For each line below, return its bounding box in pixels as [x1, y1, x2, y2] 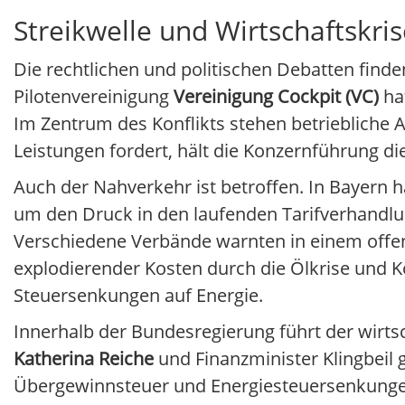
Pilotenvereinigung [14, 84, 174, 109]
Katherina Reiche [14, 346, 154, 372]
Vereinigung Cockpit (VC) [174, 84, 379, 109]
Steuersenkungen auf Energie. [14, 283, 263, 308]
